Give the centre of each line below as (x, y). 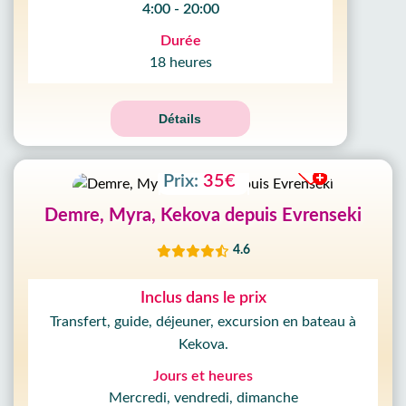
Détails (180, 119)
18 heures (180, 63)
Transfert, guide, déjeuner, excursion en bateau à (203, 322)
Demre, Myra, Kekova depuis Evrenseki (203, 216)
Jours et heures (203, 376)
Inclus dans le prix (203, 298)
